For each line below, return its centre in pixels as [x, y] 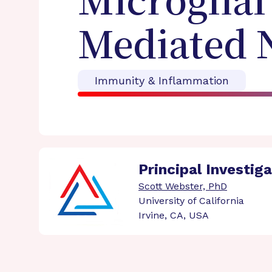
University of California [191, 201]
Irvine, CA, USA [174, 215]
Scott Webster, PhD [183, 186]
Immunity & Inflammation [162, 80]
